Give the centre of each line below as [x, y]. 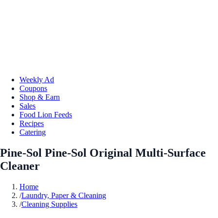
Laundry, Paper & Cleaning [64, 195]
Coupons [33, 88]
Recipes [32, 123]
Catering [33, 132]
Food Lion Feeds [46, 114]
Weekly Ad [37, 79]
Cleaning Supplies [49, 204]
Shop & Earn [40, 97]
